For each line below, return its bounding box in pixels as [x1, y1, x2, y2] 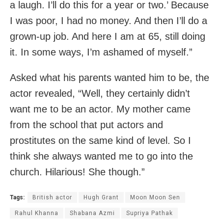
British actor [32, 194, 72, 201]
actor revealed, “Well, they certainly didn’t [10, 88, 190, 99]
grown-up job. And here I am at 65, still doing [10, 31, 205, 42]
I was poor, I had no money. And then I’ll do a [10, 15, 207, 27]
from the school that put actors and [10, 119, 163, 131]
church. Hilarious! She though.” [10, 166, 145, 178]
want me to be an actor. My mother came [10, 104, 191, 115]
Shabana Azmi [70, 210, 115, 217]
